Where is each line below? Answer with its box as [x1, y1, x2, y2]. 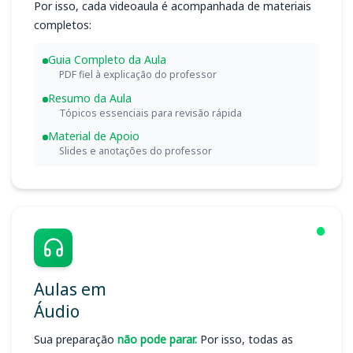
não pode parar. [117, 332, 197, 347]
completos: [34, 17, 91, 33]
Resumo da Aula [47, 90, 132, 106]
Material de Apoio [47, 128, 139, 144]
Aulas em [34, 277, 106, 300]
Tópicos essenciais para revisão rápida [58, 106, 242, 120]
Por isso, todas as [197, 332, 293, 347]
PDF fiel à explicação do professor [58, 68, 217, 82]
